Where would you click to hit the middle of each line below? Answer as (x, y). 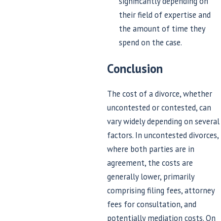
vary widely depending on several (163, 122)
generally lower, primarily (150, 177)
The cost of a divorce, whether (159, 94)
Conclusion (135, 69)
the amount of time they (162, 29)
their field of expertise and (165, 15)
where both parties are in (150, 149)
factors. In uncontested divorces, (163, 135)
